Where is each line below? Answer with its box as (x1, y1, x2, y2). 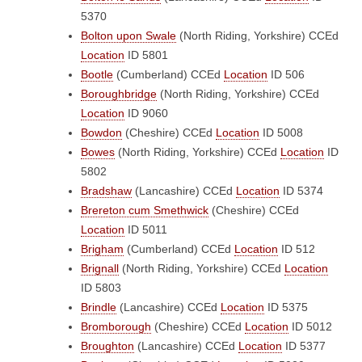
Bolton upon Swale (81, 29, 176, 42)
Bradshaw (81, 184, 132, 197)
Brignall (81, 262, 119, 275)
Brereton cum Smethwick (81, 204, 208, 217)
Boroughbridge (81, 87, 157, 100)
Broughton (81, 339, 134, 352)
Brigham (81, 242, 124, 255)
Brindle (81, 301, 116, 314)
